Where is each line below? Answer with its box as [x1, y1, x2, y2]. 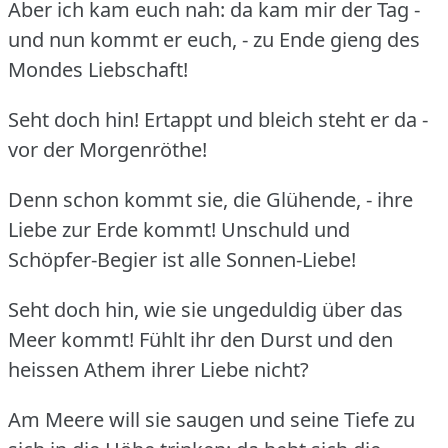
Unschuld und [221, 215, 350, 243]
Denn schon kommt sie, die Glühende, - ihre [8, 185, 413, 213]
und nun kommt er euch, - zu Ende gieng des [8, 25, 420, 53]
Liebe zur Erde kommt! [8, 215, 216, 243]
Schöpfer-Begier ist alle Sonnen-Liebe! [8, 245, 356, 273]
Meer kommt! [8, 325, 134, 353]
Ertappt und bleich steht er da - [144, 105, 428, 133]
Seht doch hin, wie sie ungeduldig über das [8, 295, 403, 323]
